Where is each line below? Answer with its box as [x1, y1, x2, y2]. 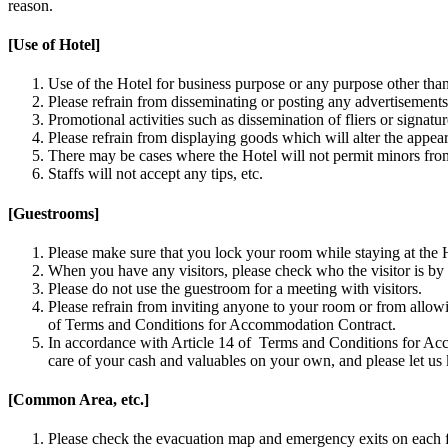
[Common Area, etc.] [8, 391, 149, 409]
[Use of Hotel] [8, 36, 100, 54]
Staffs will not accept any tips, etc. [48, 165, 263, 183]
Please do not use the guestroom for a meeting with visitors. [48, 279, 422, 297]
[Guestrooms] [8, 204, 99, 222]
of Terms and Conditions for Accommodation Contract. [48, 315, 396, 333]
